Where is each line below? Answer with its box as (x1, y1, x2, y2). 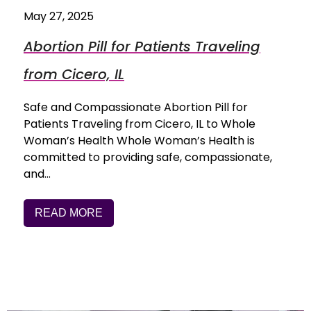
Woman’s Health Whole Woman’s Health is (24, 133, 255, 149)
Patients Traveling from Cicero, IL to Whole (24, 116, 255, 133)
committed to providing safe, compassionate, (24, 149, 272, 166)
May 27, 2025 (24, 8, 94, 25)
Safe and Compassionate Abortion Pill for (24, 99, 248, 116)
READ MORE (35, 207, 103, 219)
